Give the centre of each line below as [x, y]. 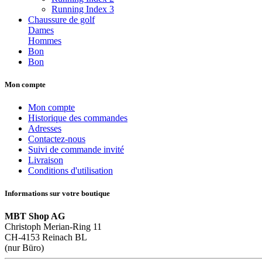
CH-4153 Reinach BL [46, 237]
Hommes [45, 40]
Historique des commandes [78, 118]
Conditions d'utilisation [70, 170]
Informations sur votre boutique [57, 194]
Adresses [45, 128]
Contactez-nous [57, 139]
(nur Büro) [24, 248]
